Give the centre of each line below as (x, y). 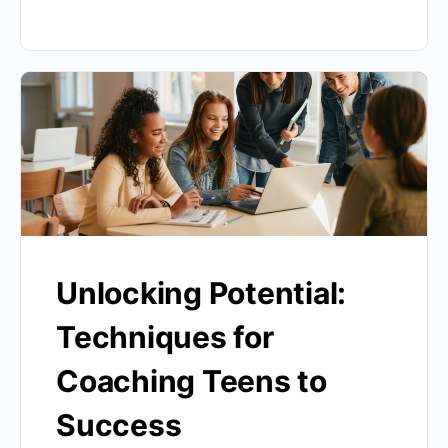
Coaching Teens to (191, 381)
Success (119, 425)
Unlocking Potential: (201, 293)
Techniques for (165, 337)
